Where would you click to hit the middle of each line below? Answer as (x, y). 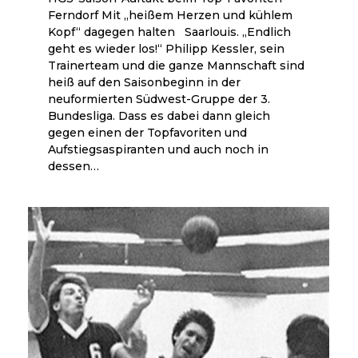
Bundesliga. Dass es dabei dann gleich (159, 115)
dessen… (74, 166)
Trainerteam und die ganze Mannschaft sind (176, 65)
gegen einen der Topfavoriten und (147, 132)
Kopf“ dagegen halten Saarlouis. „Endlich (169, 32)
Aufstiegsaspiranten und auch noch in (158, 149)
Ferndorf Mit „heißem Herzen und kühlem (170, 15)
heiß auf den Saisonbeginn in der (144, 82)
